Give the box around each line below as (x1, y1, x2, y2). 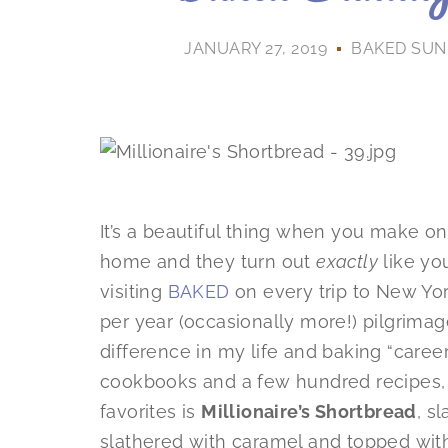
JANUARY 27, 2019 (184, 39, 328, 59)
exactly (316, 251, 379, 273)
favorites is (100, 401, 202, 423)
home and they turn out (100, 251, 317, 273)
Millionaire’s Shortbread (201, 401, 417, 423)
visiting (100, 281, 168, 303)
